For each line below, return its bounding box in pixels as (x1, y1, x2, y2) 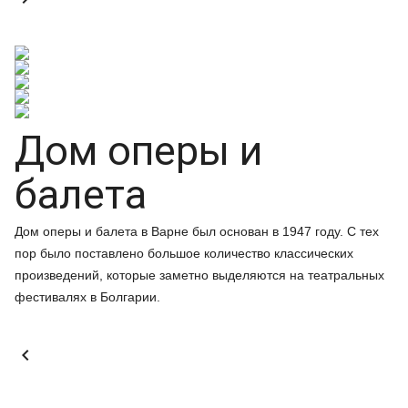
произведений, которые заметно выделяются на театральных (15, 268, 384, 282)
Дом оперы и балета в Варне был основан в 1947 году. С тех (15, 224, 379, 239)
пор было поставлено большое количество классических (15, 246, 353, 260)
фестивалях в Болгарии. (15, 290, 160, 304)
